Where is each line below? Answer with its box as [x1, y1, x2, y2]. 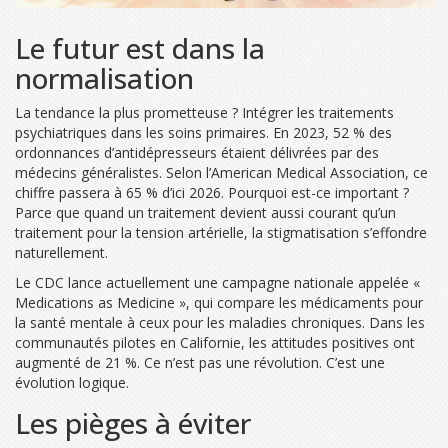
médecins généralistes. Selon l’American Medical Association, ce [15, 162, 428, 182]
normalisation [15, 58, 194, 97]
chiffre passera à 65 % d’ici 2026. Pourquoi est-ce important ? [15, 182, 409, 202]
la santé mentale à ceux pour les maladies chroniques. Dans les [15, 312, 425, 332]
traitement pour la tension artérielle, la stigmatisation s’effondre [15, 222, 427, 242]
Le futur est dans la [15, 28, 265, 67]
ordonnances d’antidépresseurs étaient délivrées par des [15, 142, 379, 162]
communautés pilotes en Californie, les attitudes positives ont [15, 332, 415, 352]
